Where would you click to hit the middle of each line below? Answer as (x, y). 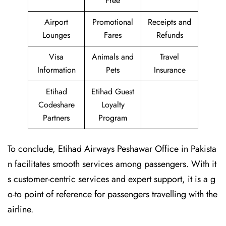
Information (56, 70)
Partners (56, 118)
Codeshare (56, 105)
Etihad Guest (113, 92)
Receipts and (169, 22)
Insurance (169, 70)
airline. (22, 209)
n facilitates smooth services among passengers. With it (112, 164)
